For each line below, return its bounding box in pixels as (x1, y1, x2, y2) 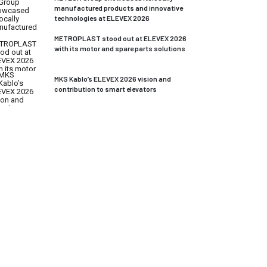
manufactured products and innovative (54, 4, 183, 12)
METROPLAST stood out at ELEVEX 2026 (54, 34, 187, 42)
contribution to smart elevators (54, 85, 157, 93)
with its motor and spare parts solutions (54, 44, 185, 52)
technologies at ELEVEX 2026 (54, 14, 150, 22)
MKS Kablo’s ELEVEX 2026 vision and (54, 74, 171, 83)
